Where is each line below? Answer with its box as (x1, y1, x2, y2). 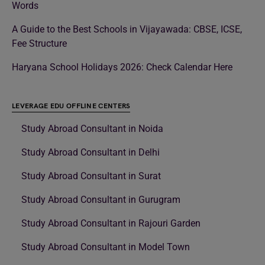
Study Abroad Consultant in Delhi (21, 147, 160, 159)
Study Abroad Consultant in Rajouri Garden (21, 218, 201, 230)
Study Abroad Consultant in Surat (21, 170, 161, 182)
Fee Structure (12, 38, 67, 50)
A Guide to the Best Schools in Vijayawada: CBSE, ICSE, (12, 24, 242, 35)
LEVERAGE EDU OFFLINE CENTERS (12, 102, 131, 111)
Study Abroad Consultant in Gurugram (21, 194, 180, 206)
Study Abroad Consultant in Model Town (21, 241, 190, 253)
